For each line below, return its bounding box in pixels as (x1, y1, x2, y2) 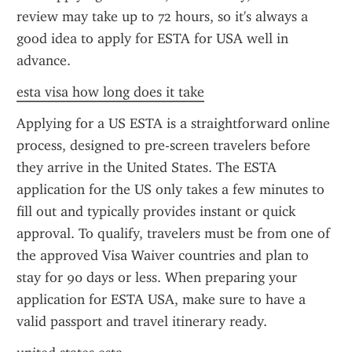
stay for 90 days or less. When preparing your (16, 269, 297, 286)
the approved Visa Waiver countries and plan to (16, 247, 309, 264)
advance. (16, 52, 71, 69)
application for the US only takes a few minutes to (16, 181, 324, 198)
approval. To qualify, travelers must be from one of (16, 225, 330, 242)
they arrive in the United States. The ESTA (16, 159, 277, 176)
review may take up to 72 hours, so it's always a (16, 8, 308, 25)
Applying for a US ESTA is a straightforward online (16, 115, 330, 132)
